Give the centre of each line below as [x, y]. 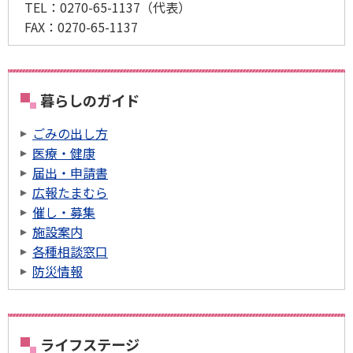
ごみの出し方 [70, 134]
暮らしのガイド [90, 100]
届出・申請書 [70, 173]
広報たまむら [70, 193]
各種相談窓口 [70, 252]
